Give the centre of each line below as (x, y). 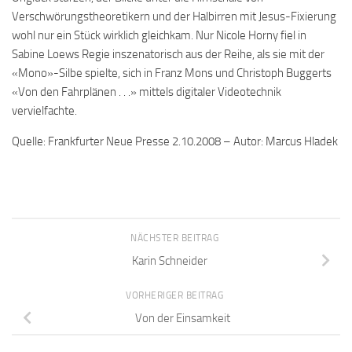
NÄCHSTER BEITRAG (176, 238)
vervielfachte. (44, 111)
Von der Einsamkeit (182, 318)
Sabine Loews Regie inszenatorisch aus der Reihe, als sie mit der (168, 54)
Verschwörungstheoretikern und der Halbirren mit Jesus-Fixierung (174, 16)
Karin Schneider (170, 260)
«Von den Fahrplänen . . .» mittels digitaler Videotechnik (147, 92)
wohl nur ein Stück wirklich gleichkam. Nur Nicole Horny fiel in (159, 35)
